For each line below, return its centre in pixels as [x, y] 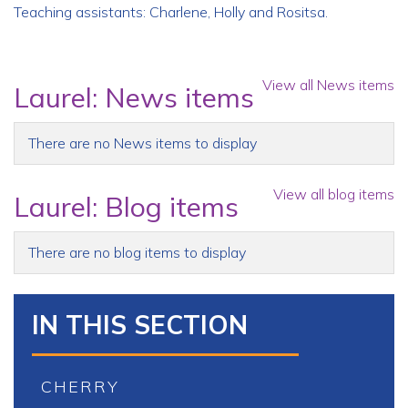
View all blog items [333, 194]
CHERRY [80, 387]
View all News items [328, 85]
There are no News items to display [143, 143]
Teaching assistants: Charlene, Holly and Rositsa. [171, 12]
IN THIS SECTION [140, 325]
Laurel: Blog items [126, 207]
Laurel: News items [134, 97]
